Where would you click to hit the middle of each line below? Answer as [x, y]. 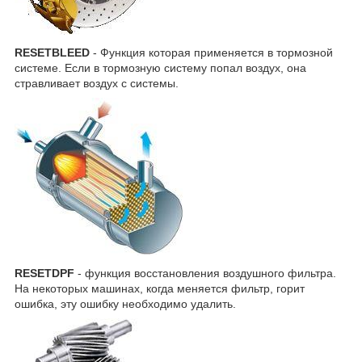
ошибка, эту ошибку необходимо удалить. [125, 304]
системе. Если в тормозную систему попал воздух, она [160, 68]
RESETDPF [44, 274]
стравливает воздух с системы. [97, 84]
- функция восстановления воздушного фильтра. [205, 274]
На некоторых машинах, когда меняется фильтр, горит [160, 289]
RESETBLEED [52, 53]
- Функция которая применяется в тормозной [211, 53]
